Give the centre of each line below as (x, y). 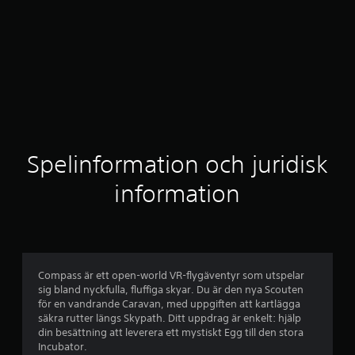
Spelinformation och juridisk (177, 164)
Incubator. (63, 346)
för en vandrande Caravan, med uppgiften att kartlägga (169, 303)
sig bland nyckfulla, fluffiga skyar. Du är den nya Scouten (171, 289)
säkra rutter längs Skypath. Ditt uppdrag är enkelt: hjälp (170, 318)
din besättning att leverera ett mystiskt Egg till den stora (171, 332)
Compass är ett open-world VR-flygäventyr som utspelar (171, 275)
